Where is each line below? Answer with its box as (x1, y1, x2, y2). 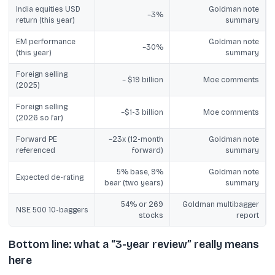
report (236, 211, 259, 220)
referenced (15, 145, 55, 155)
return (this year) (15, 15, 75, 25)
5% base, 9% (116, 167, 163, 176)
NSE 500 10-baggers (15, 205, 88, 214)
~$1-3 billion (120, 107, 163, 117)
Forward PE (15, 134, 57, 144)
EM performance (15, 37, 76, 46)
